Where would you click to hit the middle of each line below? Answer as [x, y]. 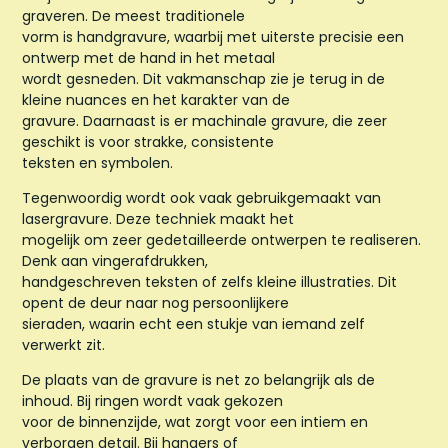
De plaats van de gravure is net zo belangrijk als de [199, 380]
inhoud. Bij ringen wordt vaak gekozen [153, 401]
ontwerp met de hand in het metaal [149, 57]
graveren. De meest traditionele [134, 15]
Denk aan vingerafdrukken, [115, 261]
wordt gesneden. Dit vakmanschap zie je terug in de [204, 78]
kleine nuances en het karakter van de [156, 99]
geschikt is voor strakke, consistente [148, 141]
